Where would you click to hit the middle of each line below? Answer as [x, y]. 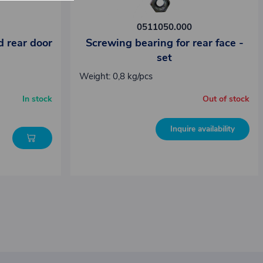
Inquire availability [203, 129]
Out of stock [226, 99]
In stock [38, 99]
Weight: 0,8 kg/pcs [116, 76]
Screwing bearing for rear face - [164, 43]
